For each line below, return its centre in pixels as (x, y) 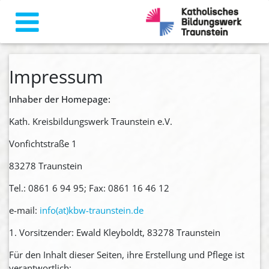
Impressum (56, 77)
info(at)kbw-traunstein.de (92, 210)
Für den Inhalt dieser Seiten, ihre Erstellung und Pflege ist (127, 254)
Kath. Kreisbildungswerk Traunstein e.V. (91, 121)
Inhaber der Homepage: (60, 99)
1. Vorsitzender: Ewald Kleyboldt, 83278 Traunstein (115, 232)
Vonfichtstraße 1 (43, 143)
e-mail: (24, 210)
